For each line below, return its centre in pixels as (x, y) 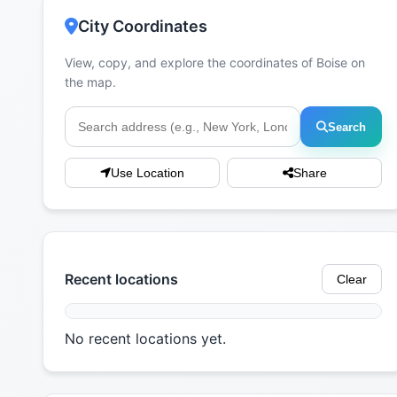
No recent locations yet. (145, 339)
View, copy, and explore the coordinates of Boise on (215, 63)
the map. (90, 82)
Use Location (148, 173)
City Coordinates (143, 27)
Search (347, 127)
